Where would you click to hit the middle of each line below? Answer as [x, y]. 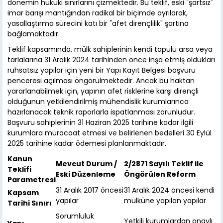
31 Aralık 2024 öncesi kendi [169, 190]
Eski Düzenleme [86, 174]
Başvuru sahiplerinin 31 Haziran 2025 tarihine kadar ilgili [100, 123]
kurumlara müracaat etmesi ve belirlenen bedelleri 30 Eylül [110, 133]
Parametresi [32, 180]
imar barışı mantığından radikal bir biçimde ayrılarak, [98, 13]
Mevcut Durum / [86, 164]
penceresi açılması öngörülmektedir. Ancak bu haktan [101, 81]
